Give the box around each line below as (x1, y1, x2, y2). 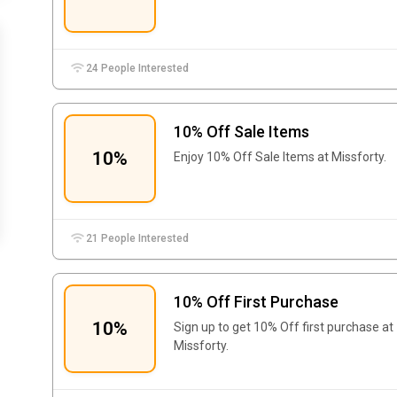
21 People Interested (83, 232, 190, 245)
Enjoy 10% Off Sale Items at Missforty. (174, 150, 386, 164)
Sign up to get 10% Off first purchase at (174, 320, 393, 334)
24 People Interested (83, 62, 190, 74)
